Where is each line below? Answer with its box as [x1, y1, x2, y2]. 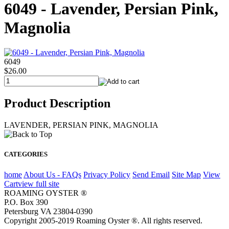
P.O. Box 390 [4, 197, 48, 207]
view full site [18, 179, 59, 188]
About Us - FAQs [24, 170, 81, 179]
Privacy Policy [83, 170, 130, 179]
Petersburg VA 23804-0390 [4, 207, 93, 216]
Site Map [172, 170, 201, 179]
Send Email [132, 170, 170, 179]
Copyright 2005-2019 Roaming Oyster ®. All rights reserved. [4, 216, 202, 225]
